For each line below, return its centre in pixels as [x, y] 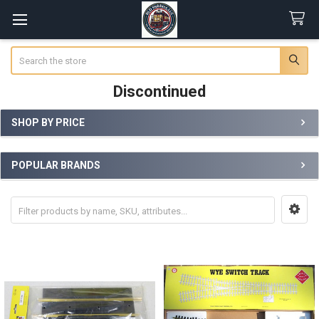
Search [25, 53]
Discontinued [159, 91]
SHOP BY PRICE [48, 122]
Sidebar [33, 137]
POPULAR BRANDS [56, 166]
